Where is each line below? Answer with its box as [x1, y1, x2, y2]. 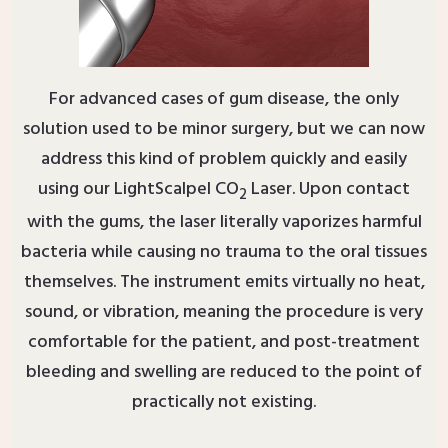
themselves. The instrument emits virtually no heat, [23, 268, 425, 297]
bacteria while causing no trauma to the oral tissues [21, 238, 427, 267]
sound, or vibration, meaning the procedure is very [25, 298, 423, 327]
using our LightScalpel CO [38, 175, 239, 205]
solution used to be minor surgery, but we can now [23, 115, 425, 145]
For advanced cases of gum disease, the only [49, 85, 399, 115]
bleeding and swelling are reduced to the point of [26, 358, 422, 387]
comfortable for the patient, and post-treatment [28, 328, 420, 357]
